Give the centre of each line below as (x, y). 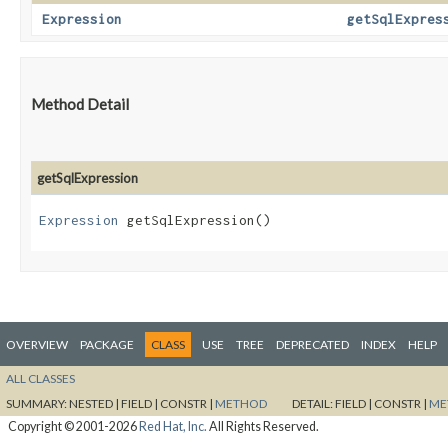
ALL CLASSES (40, 378)
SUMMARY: (37, 403)
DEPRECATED (312, 345)
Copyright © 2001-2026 (73, 426)
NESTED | (95, 403)
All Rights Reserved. (262, 426)
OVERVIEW (37, 345)
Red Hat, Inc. (172, 426)
